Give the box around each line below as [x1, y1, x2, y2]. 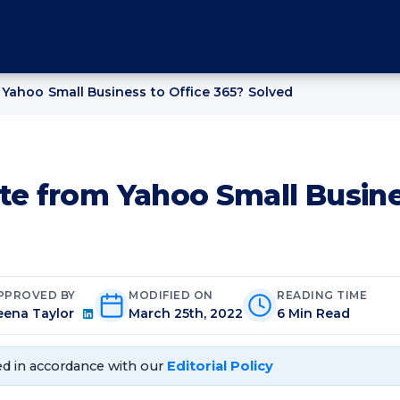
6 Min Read [277, 304, 351, 321]
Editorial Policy [167, 358, 274, 375]
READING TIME [277, 287, 368, 302]
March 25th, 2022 [129, 304, 244, 321]
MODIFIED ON [129, 287, 213, 302]
